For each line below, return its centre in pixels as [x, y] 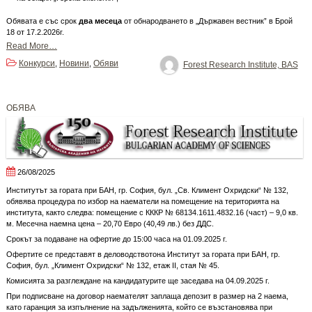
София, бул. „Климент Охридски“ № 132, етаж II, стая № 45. [112, 265]
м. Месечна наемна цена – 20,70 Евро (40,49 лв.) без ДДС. [110, 223]
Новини [74, 64]
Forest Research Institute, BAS [240, 65]
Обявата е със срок [42, 21]
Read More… [31, 46]
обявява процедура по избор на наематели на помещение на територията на [142, 201]
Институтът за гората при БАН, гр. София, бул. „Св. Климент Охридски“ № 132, [147, 190]
